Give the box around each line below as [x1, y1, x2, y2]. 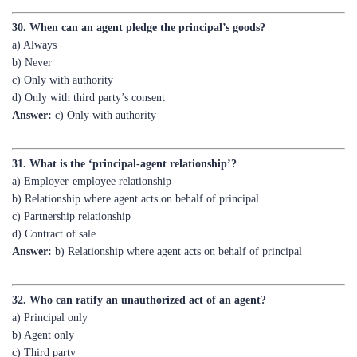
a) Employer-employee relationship [12, 139, 171, 151]
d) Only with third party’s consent [12, 55, 165, 67]
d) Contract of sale [12, 191, 96, 203]
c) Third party [12, 310, 76, 322]
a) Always [12, 2, 57, 14]
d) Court [12, 328, 50, 339]
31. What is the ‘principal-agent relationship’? [12, 121, 237, 133]
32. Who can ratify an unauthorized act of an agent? [12, 257, 266, 269]
